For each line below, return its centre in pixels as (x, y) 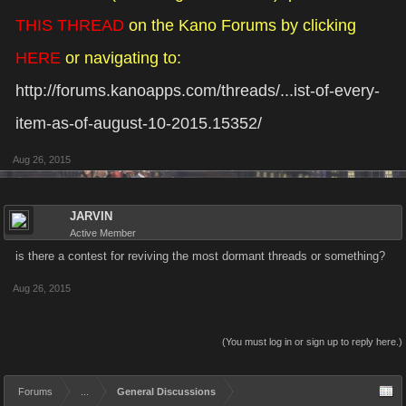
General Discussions (166, 391)
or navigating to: (121, 58)
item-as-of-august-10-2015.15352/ (139, 123)
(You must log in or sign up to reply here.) (312, 342)
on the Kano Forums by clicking (240, 25)
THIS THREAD (70, 25)
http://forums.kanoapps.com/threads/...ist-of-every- (198, 91)
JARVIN (91, 216)
